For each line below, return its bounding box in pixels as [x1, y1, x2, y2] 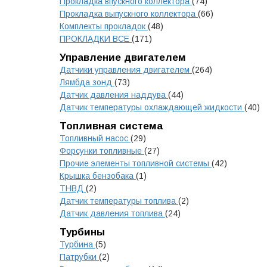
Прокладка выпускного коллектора [60, 9, 198, 18]
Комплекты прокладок [60, 21, 148, 31]
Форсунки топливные [60, 146, 144, 156]
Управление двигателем [60, 52, 186, 63]
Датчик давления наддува [60, 90, 168, 100]
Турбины [60, 226, 105, 238]
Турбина [60, 240, 95, 249]
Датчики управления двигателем [60, 65, 192, 74]
